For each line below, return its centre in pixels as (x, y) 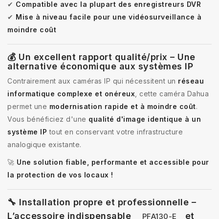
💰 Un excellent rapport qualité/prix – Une (101, 57)
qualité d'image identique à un (145, 119)
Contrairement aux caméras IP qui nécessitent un (93, 81)
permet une (28, 106)
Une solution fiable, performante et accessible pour (113, 162)
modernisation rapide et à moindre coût (122, 106)
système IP (27, 131)
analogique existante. (44, 144)
